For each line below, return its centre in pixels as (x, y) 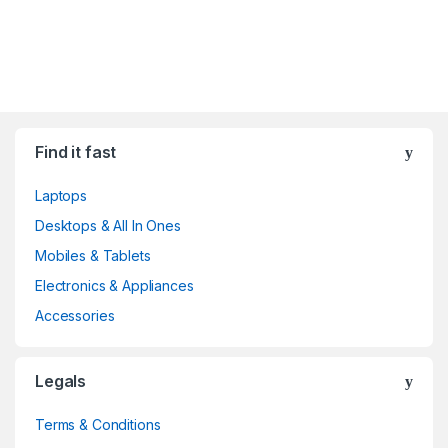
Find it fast (76, 152)
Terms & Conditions (98, 425)
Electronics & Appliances (114, 286)
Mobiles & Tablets (93, 256)
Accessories (75, 316)
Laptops (61, 196)
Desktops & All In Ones (108, 226)
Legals (61, 381)
